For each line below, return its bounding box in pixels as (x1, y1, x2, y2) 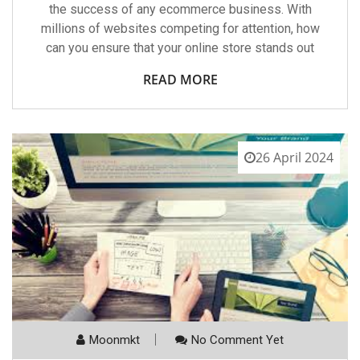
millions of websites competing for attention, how (40, 21, 320, 37)
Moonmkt (89, 333, 140, 348)
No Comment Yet (191, 333, 284, 348)
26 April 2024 (256, 149, 333, 167)
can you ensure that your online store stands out (46, 40, 314, 56)
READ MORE (142, 71, 218, 89)
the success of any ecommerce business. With (48, 2, 312, 18)
